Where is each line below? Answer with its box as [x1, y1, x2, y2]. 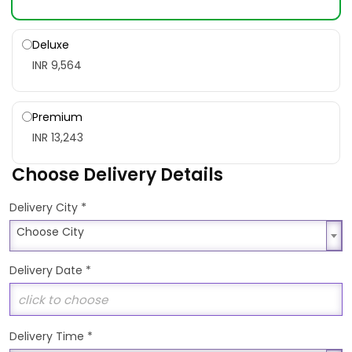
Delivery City [9, 200, 81, 215]
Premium [32, 109, 82, 125]
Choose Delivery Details [12, 163, 223, 187]
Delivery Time [9, 328, 87, 344]
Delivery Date [9, 262, 86, 278]
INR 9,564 [32, 57, 82, 73]
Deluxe [32, 37, 69, 53]
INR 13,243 [32, 130, 83, 145]
